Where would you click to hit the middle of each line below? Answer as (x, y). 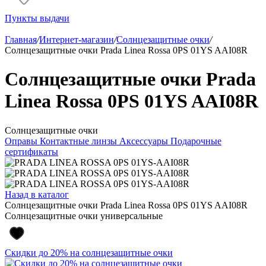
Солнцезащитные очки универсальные (84, 216)
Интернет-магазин (77, 39)
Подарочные (196, 141)
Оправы (22, 141)
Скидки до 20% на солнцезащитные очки (89, 252)
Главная (21, 39)
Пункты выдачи (37, 18)
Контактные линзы (80, 141)
